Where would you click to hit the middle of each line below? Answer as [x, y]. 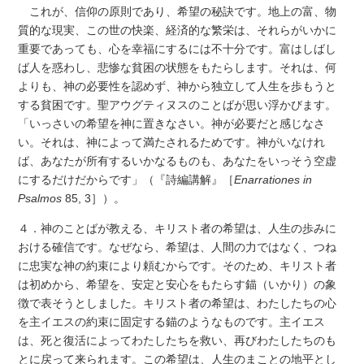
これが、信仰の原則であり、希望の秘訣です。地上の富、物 [178, 12]
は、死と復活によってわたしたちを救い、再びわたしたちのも [178, 341]
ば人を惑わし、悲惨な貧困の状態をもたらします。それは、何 [178, 68]
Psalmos [40, 199]
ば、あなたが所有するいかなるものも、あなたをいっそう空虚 [178, 161]
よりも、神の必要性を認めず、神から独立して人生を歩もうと [178, 87]
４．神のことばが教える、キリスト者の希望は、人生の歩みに [178, 229]
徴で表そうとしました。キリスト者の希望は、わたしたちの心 [178, 303]
